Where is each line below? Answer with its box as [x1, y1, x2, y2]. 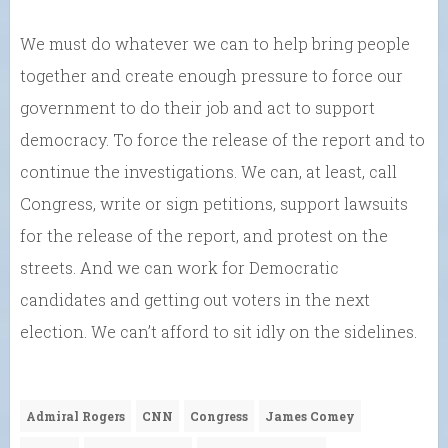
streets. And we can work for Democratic [20, 256, 339, 278]
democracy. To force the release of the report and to [20, 128, 425, 150]
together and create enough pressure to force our [20, 64, 403, 86]
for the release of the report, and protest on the [20, 224, 388, 246]
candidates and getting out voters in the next [20, 288, 370, 310]
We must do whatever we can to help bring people [20, 32, 410, 54]
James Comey [265, 407, 355, 424]
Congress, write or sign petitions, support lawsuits [20, 192, 408, 214]
